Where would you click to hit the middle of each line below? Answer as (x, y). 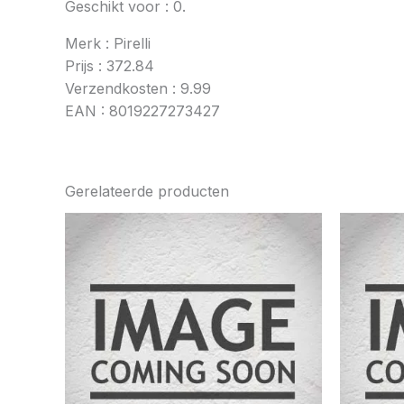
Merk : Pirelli (108, 44)
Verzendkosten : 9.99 (138, 89)
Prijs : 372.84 (110, 66)
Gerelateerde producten (147, 192)
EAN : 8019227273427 (142, 111)
